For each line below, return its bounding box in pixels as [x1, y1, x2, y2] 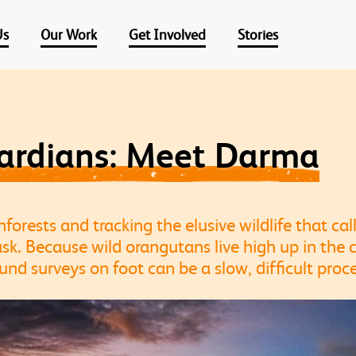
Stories [237, 25, 278, 43]
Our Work [40, 25, 97, 43]
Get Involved [128, 25, 206, 43]
